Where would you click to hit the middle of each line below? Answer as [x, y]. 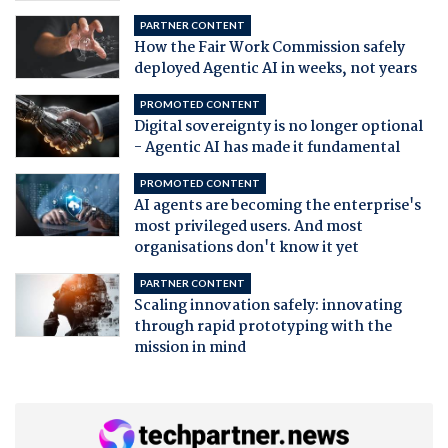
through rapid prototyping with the [262, 326]
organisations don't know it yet [246, 247]
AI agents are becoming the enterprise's [277, 205]
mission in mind [189, 347]
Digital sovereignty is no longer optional [278, 126]
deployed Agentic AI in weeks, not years [275, 68]
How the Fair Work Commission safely [269, 47]
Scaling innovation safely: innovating [267, 305]
